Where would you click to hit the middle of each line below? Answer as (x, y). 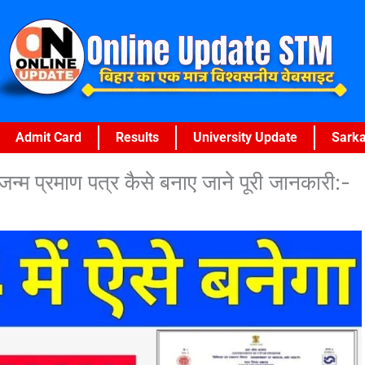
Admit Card (48, 137)
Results (137, 137)
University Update (245, 137)
